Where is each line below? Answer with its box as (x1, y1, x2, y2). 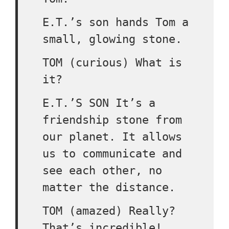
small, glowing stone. (42, 33, 182, 45)
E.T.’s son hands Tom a (42, 16, 189, 29)
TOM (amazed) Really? (42, 204, 175, 217)
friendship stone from (42, 113, 182, 126)
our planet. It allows (42, 130, 182, 143)
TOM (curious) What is (42, 56, 182, 69)
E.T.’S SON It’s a (42, 97, 155, 109)
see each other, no (42, 164, 162, 177)
